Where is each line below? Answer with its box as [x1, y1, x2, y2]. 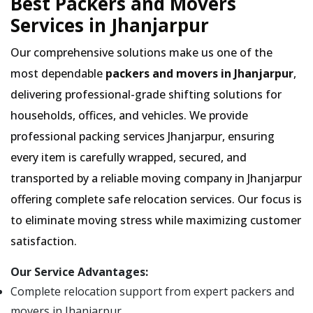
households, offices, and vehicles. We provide [10, 108, 248, 123]
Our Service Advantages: [10, 264, 148, 279]
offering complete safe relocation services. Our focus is [10, 191, 302, 207]
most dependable [10, 66, 105, 81]
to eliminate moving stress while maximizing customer [10, 212, 301, 228]
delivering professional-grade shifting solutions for [10, 87, 282, 102]
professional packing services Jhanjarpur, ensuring [10, 129, 275, 144]
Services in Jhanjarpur [10, 13, 209, 38]
